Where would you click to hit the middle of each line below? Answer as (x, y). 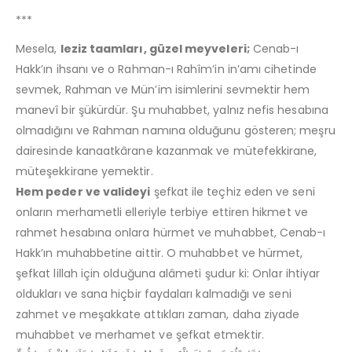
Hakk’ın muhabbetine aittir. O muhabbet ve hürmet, (159, 253)
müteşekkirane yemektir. (84, 171)
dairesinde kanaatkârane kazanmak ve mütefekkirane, (167, 150)
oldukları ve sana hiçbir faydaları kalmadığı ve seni (154, 293)
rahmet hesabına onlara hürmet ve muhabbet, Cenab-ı (171, 232)
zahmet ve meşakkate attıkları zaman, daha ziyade (158, 314)
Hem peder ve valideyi (83, 191)
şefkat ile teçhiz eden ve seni (233, 191)
